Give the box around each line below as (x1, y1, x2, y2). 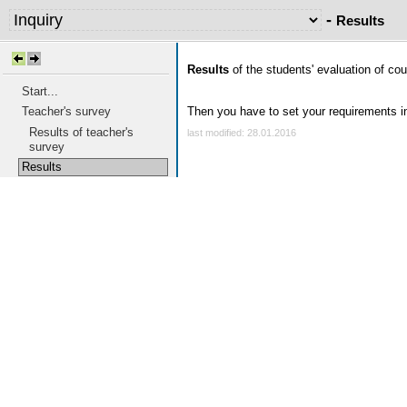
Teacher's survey (22, 104, 111, 118)
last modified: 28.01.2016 (187, 127, 296, 138)
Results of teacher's (29, 125, 134, 139)
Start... (22, 84, 58, 98)
